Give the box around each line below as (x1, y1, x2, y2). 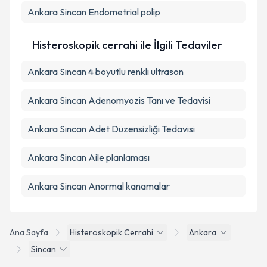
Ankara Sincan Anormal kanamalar (27, 180, 170, 192)
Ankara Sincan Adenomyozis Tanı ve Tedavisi (27, 94, 210, 106)
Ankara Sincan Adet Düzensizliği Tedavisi (27, 123, 195, 135)
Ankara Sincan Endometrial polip (27, 6, 160, 18)
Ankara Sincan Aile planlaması (27, 151, 150, 163)
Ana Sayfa (10, 227, 48, 238)
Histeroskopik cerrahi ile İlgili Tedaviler (32, 38, 222, 52)
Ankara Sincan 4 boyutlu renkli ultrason (27, 66, 184, 77)
